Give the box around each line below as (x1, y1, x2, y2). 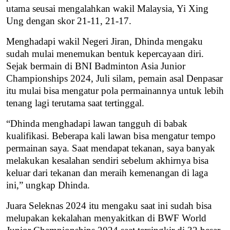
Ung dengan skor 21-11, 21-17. (6, 15, 131, 27)
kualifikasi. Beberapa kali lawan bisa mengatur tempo (6, 130, 216, 142)
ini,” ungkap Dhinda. (6, 180, 90, 191)
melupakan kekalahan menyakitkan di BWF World (6, 213, 206, 224)
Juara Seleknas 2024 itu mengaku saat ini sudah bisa (6, 200, 212, 212)
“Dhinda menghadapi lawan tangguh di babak (6, 118, 187, 129)
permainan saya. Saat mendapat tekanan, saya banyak (6, 143, 215, 154)
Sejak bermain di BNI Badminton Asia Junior (6, 61, 185, 72)
